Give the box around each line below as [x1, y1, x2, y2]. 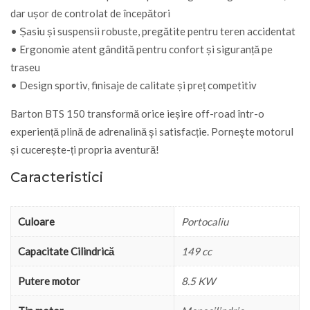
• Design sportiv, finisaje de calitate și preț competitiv [10, 78, 257, 91]
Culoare [18, 215, 55, 228]
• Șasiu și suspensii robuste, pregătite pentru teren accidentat [10, 24, 295, 37]
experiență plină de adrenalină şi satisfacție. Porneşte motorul [10, 125, 293, 138]
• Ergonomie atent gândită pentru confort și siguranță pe [10, 42, 273, 55]
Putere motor [18, 274, 80, 287]
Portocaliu [181, 215, 228, 228]
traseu [10, 60, 40, 73]
